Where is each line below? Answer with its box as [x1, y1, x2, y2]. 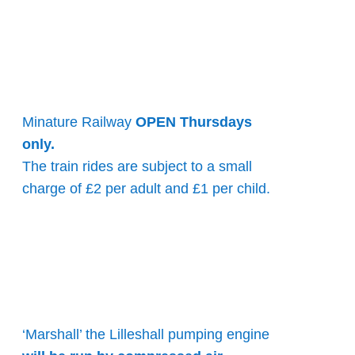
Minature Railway [22, 114, 136, 131]
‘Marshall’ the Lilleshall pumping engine [22, 326, 270, 343]
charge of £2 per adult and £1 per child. [22, 181, 271, 197]
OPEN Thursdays [136, 114, 253, 131]
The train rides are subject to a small [22, 158, 253, 175]
